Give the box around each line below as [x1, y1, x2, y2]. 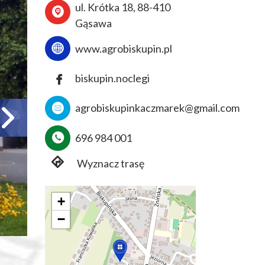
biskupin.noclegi [75, 72, 150, 85]
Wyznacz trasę [75, 156, 145, 170]
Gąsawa [75, 17, 112, 30]
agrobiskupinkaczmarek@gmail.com [75, 101, 240, 115]
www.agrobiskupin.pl [75, 41, 173, 55]
